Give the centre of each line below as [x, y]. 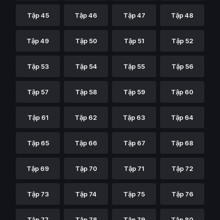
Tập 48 [182, 15]
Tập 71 [134, 168]
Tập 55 [134, 66]
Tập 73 [38, 194]
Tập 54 [86, 66]
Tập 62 [86, 117]
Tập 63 [134, 117]
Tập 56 [182, 66]
